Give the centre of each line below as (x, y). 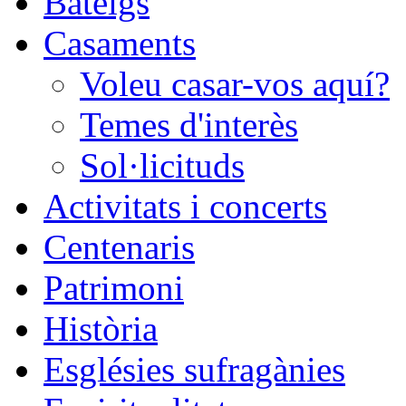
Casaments (120, 43)
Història (101, 328)
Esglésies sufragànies (194, 369)
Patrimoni (114, 287)
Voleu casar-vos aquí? (235, 83)
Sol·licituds (162, 165)
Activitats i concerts (185, 206)
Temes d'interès (189, 124)
